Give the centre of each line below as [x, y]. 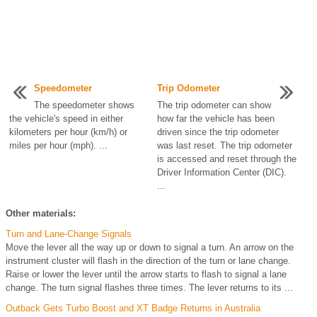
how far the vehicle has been [215, 118]
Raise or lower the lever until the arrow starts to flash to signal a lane [146, 274]
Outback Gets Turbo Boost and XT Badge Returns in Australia [133, 308]
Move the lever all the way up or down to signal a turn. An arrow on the [150, 247]
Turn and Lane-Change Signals [69, 234]
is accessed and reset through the [226, 158]
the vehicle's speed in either [66, 118]
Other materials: [41, 213]
